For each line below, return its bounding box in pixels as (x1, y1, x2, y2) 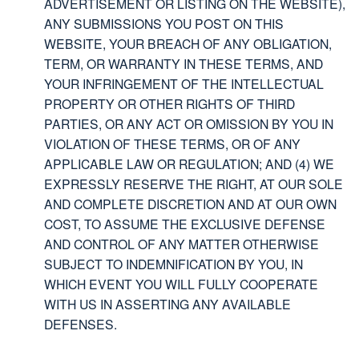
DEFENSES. (44, 315, 117, 333)
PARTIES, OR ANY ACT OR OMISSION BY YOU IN (44, 115, 333, 133)
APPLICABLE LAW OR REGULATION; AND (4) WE (44, 155, 334, 173)
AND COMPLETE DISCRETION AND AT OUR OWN (44, 195, 337, 213)
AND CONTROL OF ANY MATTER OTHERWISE (44, 235, 319, 253)
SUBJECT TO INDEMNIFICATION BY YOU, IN (44, 255, 303, 273)
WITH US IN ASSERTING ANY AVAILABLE (44, 295, 291, 313)
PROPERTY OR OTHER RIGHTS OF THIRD (44, 95, 295, 113)
